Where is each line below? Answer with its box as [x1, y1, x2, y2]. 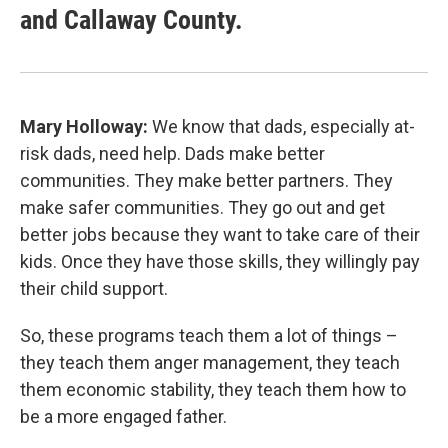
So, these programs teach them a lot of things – [20, 325, 398, 347]
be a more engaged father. [20, 406, 227, 428]
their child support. [20, 278, 168, 300]
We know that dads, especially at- [152, 116, 415, 138]
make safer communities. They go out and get [20, 197, 385, 219]
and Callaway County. [20, 5, 243, 36]
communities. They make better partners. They [20, 170, 393, 192]
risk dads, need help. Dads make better [20, 143, 325, 165]
